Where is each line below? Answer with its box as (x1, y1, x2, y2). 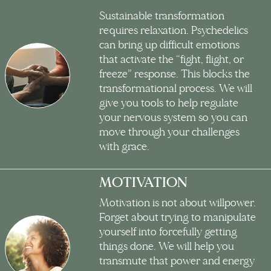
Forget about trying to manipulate (99, 211, 256, 225)
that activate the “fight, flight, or (99, 53, 244, 67)
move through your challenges (99, 125, 240, 140)
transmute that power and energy (99, 254, 255, 269)
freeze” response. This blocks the (99, 67, 250, 82)
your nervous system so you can (99, 111, 247, 125)
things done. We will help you (99, 240, 234, 254)
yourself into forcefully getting (99, 225, 237, 240)
